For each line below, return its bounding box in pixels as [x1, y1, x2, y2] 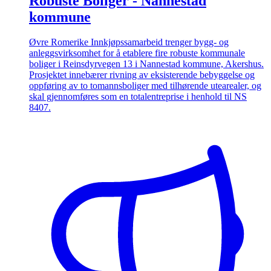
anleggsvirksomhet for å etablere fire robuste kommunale [29, 48, 245, 59]
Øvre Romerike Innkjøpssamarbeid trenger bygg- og [29, 37, 229, 48]
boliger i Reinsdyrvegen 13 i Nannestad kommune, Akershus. [29, 59, 264, 70]
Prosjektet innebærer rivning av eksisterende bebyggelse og [29, 70, 255, 80]
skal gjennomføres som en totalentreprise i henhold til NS [29, 91, 247, 102]
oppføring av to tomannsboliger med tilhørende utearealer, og [29, 80, 261, 91]
